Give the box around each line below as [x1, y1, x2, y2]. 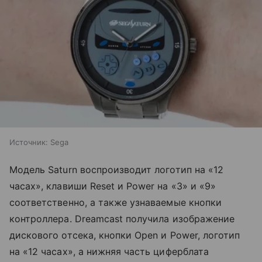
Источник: [9, 137, 48, 147]
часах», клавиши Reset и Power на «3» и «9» [9, 180, 216, 192]
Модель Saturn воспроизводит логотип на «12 [9, 163, 224, 175]
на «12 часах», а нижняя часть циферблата [9, 245, 209, 257]
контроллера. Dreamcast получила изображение [9, 212, 235, 225]
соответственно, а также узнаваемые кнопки [9, 196, 222, 208]
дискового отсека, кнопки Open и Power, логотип [9, 229, 240, 241]
